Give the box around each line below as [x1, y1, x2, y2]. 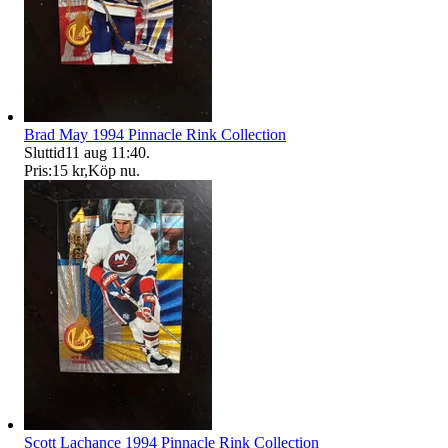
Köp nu [88, 161, 136, 179]
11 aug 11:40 [65, 143, 146, 161]
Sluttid [24, 143, 65, 161]
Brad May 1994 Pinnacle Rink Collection [24, 125, 286, 143]
